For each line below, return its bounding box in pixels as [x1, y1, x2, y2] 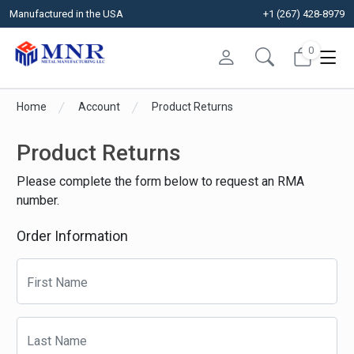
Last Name [27, 333, 88, 348]
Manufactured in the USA [9, 8, 123, 20]
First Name [27, 274, 88, 290]
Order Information [17, 227, 129, 244]
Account [78, 100, 121, 113]
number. [17, 192, 60, 208]
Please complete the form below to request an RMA [17, 173, 305, 189]
